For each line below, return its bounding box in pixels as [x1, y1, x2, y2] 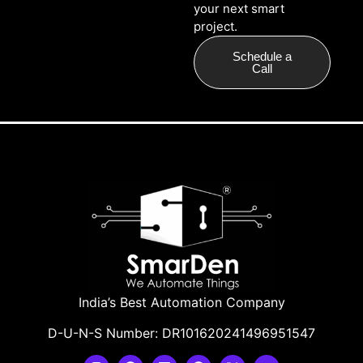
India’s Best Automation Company [78, 294, 285, 311]
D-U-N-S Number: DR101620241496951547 [48, 325, 315, 342]
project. [193, 19, 237, 35]
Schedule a [232, 49, 292, 64]
